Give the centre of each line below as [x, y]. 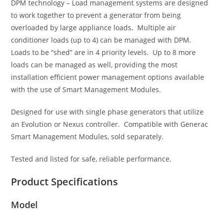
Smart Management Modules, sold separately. [87, 137]
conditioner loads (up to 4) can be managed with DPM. [102, 40]
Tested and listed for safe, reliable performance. [91, 159]
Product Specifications [65, 182]
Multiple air [155, 28]
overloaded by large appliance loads [71, 28]
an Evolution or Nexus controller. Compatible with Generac [110, 124]
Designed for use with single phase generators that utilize [108, 112]
